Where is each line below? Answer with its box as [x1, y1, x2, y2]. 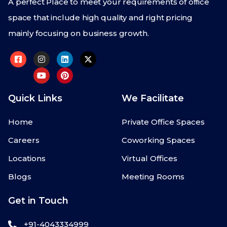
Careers [8, 135, 40, 145]
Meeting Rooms [122, 172, 184, 182]
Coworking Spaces [122, 135, 195, 145]
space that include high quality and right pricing [8, 13, 193, 23]
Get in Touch [8, 195, 68, 207]
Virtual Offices [122, 154, 177, 164]
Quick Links [8, 93, 62, 104]
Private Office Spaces [122, 117, 205, 127]
